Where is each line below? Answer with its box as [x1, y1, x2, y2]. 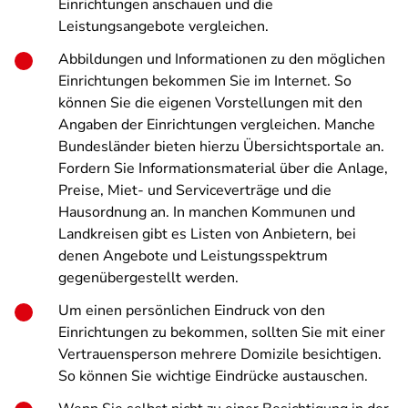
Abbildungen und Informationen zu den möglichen [58, 49, 385, 69]
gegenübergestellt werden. [58, 268, 239, 288]
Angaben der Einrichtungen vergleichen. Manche [58, 115, 375, 135]
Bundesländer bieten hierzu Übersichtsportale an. [58, 137, 384, 157]
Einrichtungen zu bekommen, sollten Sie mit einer [58, 322, 385, 342]
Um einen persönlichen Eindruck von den [58, 301, 325, 321]
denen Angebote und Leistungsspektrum [58, 246, 328, 266]
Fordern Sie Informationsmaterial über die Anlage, [58, 158, 388, 178]
